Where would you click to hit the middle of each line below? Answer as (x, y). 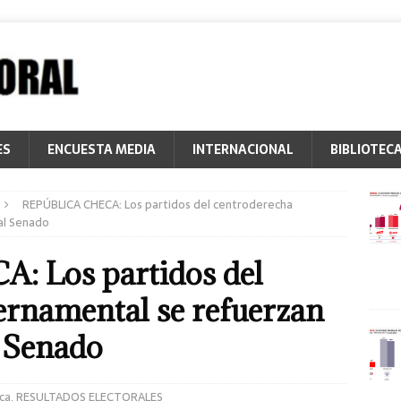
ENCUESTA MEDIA (102, 149)
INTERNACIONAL (243, 149)
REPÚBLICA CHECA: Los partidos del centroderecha (158, 205)
